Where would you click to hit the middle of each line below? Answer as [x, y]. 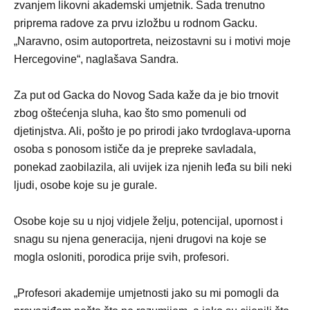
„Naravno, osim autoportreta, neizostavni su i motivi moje [152, 41]
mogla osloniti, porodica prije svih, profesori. [121, 257]
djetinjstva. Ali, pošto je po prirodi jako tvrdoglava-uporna [152, 131]
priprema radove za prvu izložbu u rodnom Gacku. [136, 23]
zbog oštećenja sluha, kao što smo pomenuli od [130, 113]
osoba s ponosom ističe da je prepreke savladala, [135, 149]
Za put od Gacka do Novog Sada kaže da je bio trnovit [146, 95]
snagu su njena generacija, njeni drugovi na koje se [140, 239]
